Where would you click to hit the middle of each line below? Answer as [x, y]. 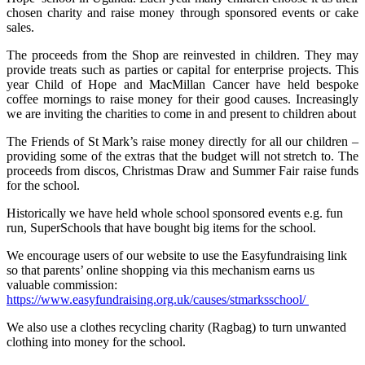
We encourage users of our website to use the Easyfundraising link [177, 255]
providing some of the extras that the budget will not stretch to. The [182, 156]
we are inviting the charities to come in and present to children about [181, 114]
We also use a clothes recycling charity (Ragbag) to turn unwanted [176, 327]
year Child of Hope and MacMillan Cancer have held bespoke [182, 84]
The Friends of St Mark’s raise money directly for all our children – [182, 141]
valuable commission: [64, 285]
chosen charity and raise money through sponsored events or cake [182, 13]
